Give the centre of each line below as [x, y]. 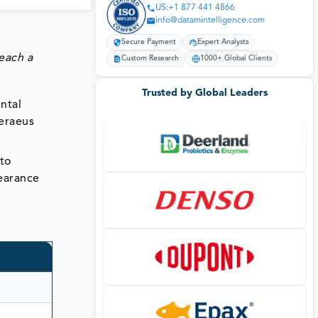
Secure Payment [149, 43]
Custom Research [150, 59]
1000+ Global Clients [236, 59]
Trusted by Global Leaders [204, 93]
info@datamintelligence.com [210, 21]
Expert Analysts [223, 43]
